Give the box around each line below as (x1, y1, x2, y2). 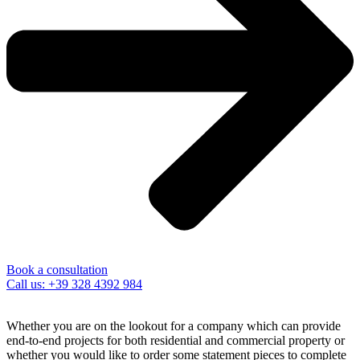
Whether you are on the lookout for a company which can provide (6, 319, 341, 333)
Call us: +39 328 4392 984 (6, 277, 142, 292)
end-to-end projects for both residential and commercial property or (6, 333, 345, 348)
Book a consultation (6, 263, 108, 277)
